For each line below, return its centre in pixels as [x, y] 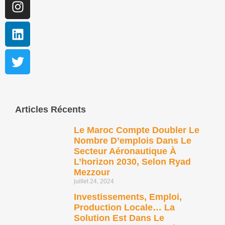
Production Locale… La [124, 208]
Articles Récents [50, 110]
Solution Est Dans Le [119, 218]
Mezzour [92, 173]
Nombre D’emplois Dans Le [133, 141]
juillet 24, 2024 [94, 182]
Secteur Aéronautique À [125, 151]
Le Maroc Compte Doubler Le [137, 130]
